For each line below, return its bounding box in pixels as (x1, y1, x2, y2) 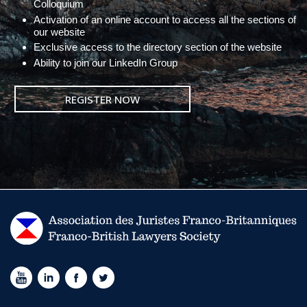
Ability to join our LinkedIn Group (33, 57, 177, 69)
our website (33, 25, 85, 38)
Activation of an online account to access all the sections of (33, 13, 296, 25)
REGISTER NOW (64, 93, 140, 107)
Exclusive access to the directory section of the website (33, 41, 282, 53)
